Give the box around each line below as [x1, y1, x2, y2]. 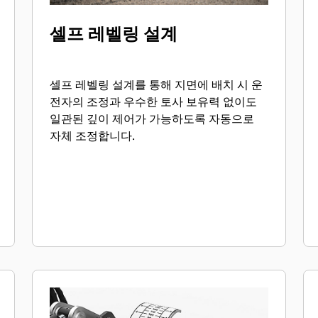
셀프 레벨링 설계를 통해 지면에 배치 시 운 [50, 77, 263, 92]
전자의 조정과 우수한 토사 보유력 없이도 [50, 94, 258, 109]
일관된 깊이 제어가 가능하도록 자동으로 [50, 111, 255, 126]
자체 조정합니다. [50, 128, 136, 143]
